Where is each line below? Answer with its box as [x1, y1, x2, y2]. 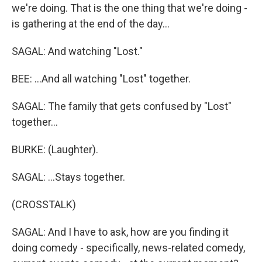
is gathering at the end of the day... [12, 18, 170, 30]
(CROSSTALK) [12, 198, 76, 211]
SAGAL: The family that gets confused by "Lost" [12, 100, 232, 112]
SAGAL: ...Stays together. [12, 171, 125, 183]
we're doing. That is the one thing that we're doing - [12, 2, 247, 14]
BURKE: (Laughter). [12, 143, 98, 156]
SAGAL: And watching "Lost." [12, 45, 143, 57]
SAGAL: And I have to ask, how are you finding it [12, 226, 229, 238]
